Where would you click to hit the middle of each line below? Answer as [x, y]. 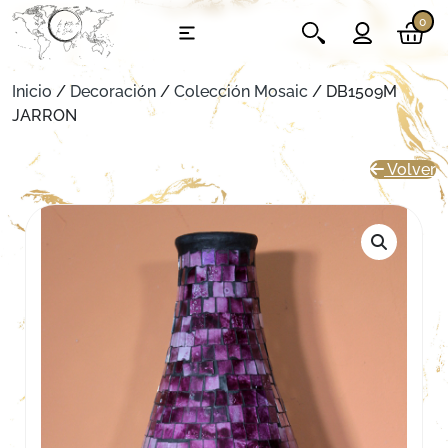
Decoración [113, 91]
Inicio [32, 91]
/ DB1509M [352, 91]
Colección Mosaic [241, 91]
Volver [410, 169]
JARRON [44, 115]
